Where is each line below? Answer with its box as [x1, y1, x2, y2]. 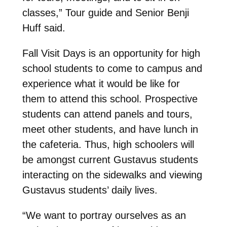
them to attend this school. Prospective [22, 93, 198, 104]
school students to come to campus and [22, 62, 202, 74]
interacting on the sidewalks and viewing [22, 169, 202, 180]
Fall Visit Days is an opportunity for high [22, 47, 200, 59]
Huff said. [22, 22, 65, 33]
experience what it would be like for [22, 78, 180, 89]
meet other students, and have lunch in [22, 123, 198, 135]
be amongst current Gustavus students [22, 154, 198, 165]
